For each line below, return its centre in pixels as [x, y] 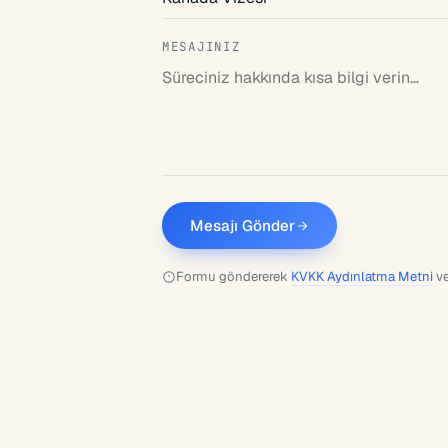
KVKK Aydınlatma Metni [362, 277]
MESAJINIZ [201, 47]
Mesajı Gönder [242, 226]
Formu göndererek [233, 277]
